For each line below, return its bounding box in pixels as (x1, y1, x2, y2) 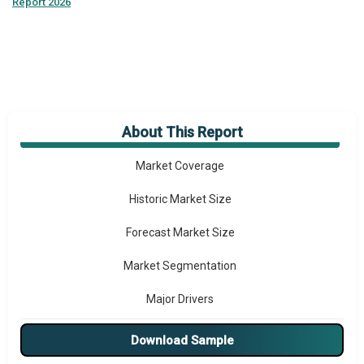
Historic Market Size (128, 193, 232, 206)
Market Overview (136, 126, 224, 139)
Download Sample (130, 332, 234, 348)
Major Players (145, 326, 215, 339)
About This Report (121, 123, 243, 141)
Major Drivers (146, 292, 214, 305)
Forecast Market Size (125, 226, 235, 239)
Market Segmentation (123, 259, 236, 272)
